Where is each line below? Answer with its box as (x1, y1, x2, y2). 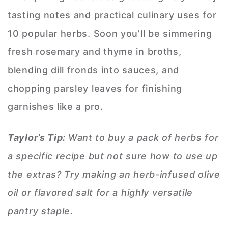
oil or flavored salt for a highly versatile (8, 187, 193, 198)
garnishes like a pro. (8, 101, 106, 112)
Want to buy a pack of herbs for (68, 132, 219, 144)
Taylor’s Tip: (8, 132, 68, 144)
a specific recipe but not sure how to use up (8, 151, 218, 162)
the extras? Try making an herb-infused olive (8, 169, 220, 180)
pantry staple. (8, 206, 73, 217)
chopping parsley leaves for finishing (8, 83, 182, 94)
